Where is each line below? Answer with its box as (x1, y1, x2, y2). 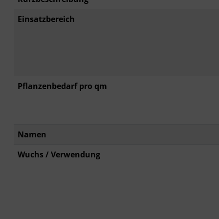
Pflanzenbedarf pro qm (18, 81, 107, 92)
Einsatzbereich (18, 14, 75, 25)
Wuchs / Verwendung (18, 149, 100, 160)
